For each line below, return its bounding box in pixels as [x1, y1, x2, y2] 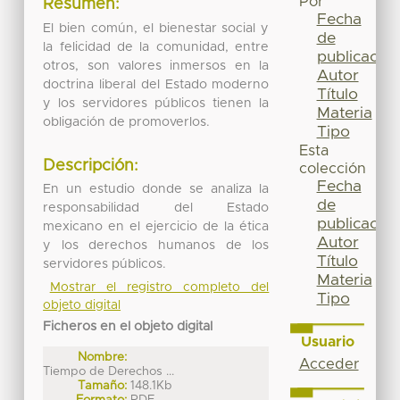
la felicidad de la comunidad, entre [43, 40, 270, 54]
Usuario [300, 334, 354, 349]
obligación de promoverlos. [43, 115, 211, 129]
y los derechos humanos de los [43, 239, 270, 253]
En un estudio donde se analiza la [43, 183, 270, 196]
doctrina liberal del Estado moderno [43, 78, 270, 91]
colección [298, 162, 366, 177]
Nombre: [78, 351, 128, 364]
